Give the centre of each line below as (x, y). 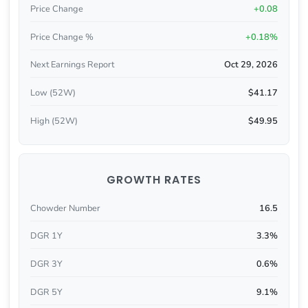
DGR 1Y (46, 236)
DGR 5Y (46, 292)
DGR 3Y (46, 264)
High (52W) (54, 121)
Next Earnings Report (72, 65)
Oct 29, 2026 (251, 65)
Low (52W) (53, 93)
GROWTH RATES (154, 179)
